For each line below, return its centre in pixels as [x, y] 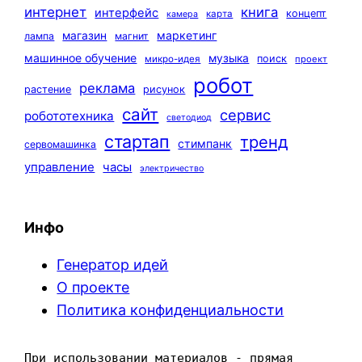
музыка [229, 59]
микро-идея [173, 59]
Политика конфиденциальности [170, 310]
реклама [107, 88]
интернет [56, 13]
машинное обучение [81, 58]
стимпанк [205, 144]
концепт [307, 14]
